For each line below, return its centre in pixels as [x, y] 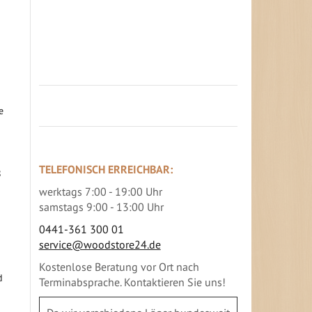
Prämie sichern [74, 38]
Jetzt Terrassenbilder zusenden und [123, 26]
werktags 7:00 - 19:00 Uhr [100, 191]
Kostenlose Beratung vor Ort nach [119, 266]
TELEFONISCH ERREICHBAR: [106, 169]
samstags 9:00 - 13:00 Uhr [101, 206]
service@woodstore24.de [100, 244]
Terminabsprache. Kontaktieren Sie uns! [132, 282]
